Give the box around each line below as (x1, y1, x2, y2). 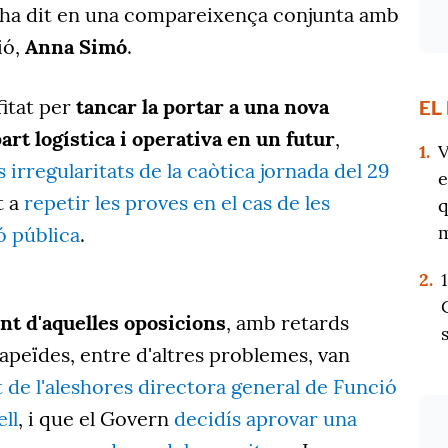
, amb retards (226, 310, 349, 336)
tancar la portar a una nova (76, 94, 329, 120)
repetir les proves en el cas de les (24, 190, 330, 216)
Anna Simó (25, 34, 127, 60)
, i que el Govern (18, 406, 174, 432)
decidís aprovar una (174, 406, 357, 432)
